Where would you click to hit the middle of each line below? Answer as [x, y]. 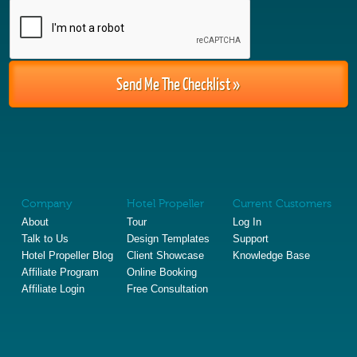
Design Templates [169, 239]
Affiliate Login [53, 289]
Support [250, 239]
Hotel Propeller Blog [67, 255]
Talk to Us [45, 239]
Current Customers [282, 204]
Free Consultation [168, 289]
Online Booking [162, 272]
